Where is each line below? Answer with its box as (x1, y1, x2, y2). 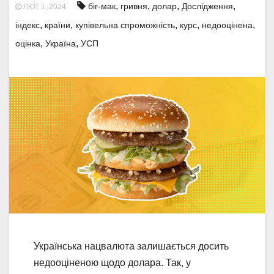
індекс (15, 20, 40, 30)
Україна (45, 39, 76, 48)
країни (45, 20, 70, 30)
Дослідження (182, 1, 233, 11)
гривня (120, 1, 147, 11)
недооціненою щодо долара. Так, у (34, 257, 191, 268)
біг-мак (88, 1, 116, 11)
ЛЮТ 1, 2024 (21, 2, 66, 11)
